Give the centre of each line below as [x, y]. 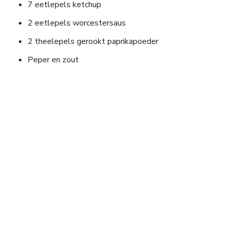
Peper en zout [53, 60]
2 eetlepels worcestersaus [77, 23]
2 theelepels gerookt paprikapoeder [93, 42]
